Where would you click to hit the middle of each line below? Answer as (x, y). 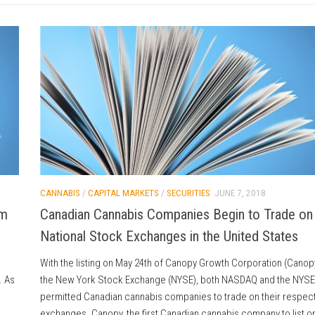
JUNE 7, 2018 (240, 193)
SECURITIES (188, 193)
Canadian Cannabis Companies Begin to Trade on (176, 215)
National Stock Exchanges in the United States (169, 237)
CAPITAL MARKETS (123, 193)
